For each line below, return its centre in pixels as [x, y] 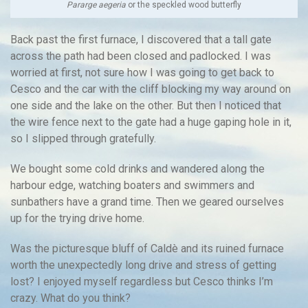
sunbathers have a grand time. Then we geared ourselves [147, 201]
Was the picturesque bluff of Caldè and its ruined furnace [147, 248]
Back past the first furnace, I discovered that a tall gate [141, 39]
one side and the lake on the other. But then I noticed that [146, 105]
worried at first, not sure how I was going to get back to [142, 72]
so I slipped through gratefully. [83, 138]
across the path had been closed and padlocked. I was [141, 56]
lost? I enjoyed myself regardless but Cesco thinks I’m [142, 281]
